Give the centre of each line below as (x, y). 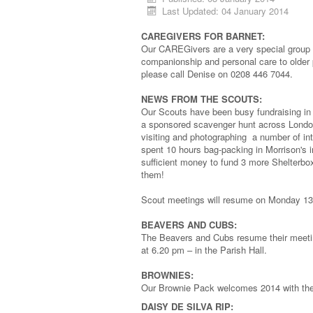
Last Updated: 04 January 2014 (226, 11)
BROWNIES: (167, 275)
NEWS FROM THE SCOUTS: (202, 99)
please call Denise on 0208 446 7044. (217, 74)
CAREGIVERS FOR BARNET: (203, 36)
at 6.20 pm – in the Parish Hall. (204, 250)
